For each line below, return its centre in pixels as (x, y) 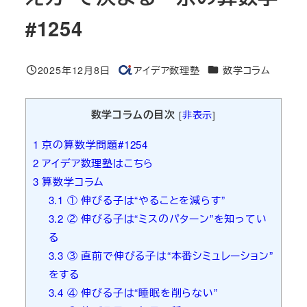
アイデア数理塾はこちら (96, 162)
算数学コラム (72, 181)
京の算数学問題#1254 (94, 144)
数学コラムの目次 (133, 115)
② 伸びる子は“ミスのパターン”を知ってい (165, 218)
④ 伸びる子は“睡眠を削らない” (141, 292)
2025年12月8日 (74, 70)
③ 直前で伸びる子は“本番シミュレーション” (169, 255)
